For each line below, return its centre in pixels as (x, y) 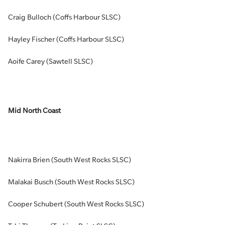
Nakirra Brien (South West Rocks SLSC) (70, 160)
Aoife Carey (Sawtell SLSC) (50, 61)
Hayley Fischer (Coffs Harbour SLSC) (66, 39)
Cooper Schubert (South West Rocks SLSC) (76, 204)
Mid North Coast (34, 110)
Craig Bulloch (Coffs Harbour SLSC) (64, 17)
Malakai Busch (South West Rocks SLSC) (71, 182)
